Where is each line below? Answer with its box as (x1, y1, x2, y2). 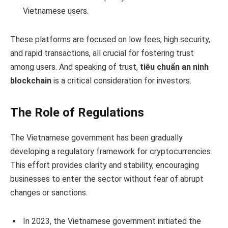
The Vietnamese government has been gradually (10, 132, 183, 142)
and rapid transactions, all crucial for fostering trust (10, 48, 194, 58)
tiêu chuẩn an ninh (140, 62, 209, 72)
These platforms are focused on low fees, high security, (10, 34, 210, 44)
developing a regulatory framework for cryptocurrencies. (10, 146, 212, 156)
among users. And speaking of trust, (10, 62, 140, 72)
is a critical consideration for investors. (51, 75, 191, 85)
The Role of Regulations (10, 105, 144, 120)
